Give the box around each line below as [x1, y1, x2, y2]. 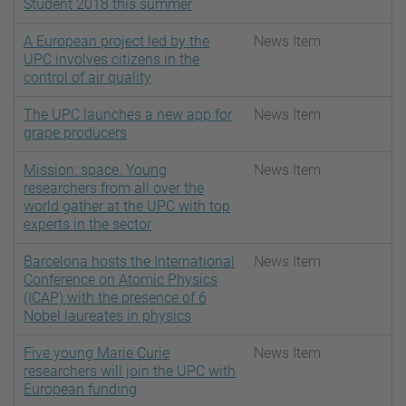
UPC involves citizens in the [24, 51, 199, 69]
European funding [24, 381, 137, 399]
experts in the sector [24, 216, 151, 234]
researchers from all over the [24, 179, 204, 198]
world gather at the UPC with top [24, 198, 230, 216]
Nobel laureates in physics [24, 307, 191, 325]
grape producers [24, 124, 127, 142]
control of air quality [24, 69, 151, 87]
